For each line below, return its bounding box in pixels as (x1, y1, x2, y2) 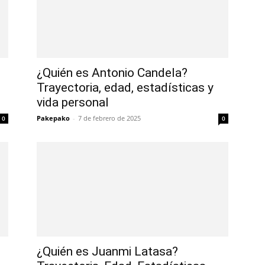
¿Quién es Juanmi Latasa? (37, 244, 178, 258)
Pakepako (37, 114, 70, 122)
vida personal (37, 95, 109, 109)
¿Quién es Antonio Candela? (37, 66, 188, 80)
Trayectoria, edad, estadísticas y (37, 80, 214, 95)
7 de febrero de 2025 (78, 114, 141, 122)
